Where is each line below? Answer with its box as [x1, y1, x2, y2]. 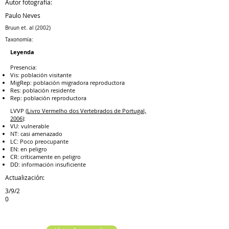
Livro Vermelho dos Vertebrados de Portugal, [27, 107, 146, 114]
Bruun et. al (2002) [5, 25, 51, 31]
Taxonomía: [5, 36, 33, 43]
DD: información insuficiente [10, 161, 86, 168]
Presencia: [10, 63, 37, 71]
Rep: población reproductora [10, 94, 86, 102]
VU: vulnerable [10, 122, 49, 130]
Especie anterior [17, 208, 71, 217]
